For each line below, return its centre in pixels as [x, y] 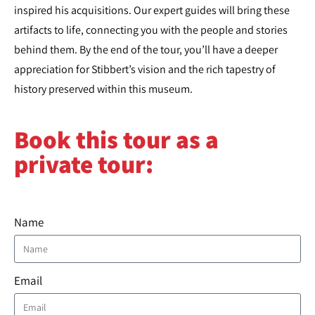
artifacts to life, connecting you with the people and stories [151, 30]
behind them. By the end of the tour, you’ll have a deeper [146, 50]
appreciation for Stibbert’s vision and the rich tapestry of [145, 69]
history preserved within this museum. [103, 89]
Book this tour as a [116, 139]
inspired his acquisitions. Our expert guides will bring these [152, 10]
